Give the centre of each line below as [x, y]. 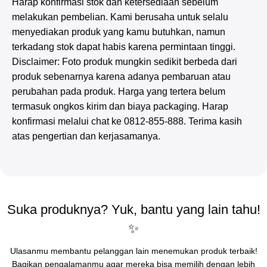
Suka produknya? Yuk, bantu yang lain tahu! [133, 209]
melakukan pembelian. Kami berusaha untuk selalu [120, 17]
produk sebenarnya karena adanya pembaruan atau [121, 76]
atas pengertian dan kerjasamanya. [86, 136]
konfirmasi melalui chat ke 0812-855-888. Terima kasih [127, 121]
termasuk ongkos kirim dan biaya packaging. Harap [120, 106]
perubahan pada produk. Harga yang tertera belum [119, 91]
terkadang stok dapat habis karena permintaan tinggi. [124, 46]
